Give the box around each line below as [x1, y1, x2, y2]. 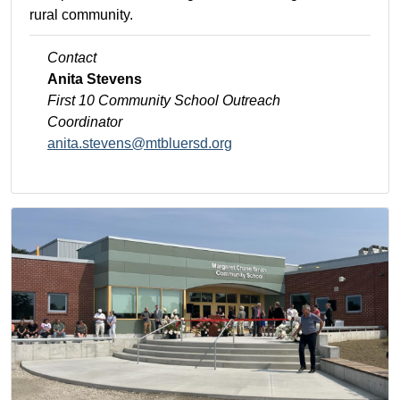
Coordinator [47, 114, 122, 130]
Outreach [222, 93, 280, 109]
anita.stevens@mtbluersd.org [47, 136, 232, 152]
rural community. [29, 7, 133, 23]
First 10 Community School [47, 93, 222, 109]
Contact [47, 50, 96, 66]
